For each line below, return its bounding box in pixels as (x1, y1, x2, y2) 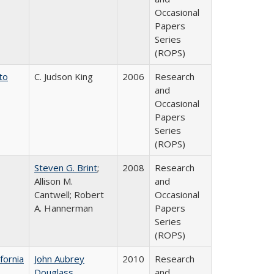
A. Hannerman (34, 202, 93, 214)
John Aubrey (34, 253, 84, 265)
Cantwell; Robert (34, 188, 104, 201)
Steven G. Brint (34, 161, 97, 174)
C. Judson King (34, 70, 93, 83)
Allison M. (34, 175, 73, 187)
